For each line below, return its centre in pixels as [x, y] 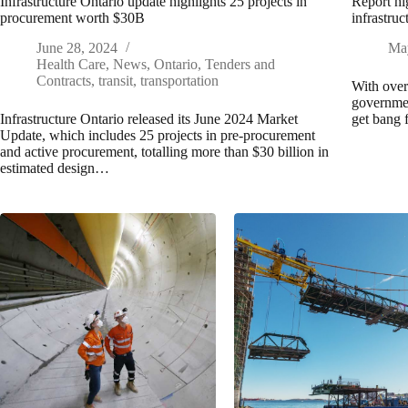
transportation [179, 81]
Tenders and [240, 65]
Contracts [64, 81]
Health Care [71, 65]
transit [116, 81]
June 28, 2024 [77, 48]
